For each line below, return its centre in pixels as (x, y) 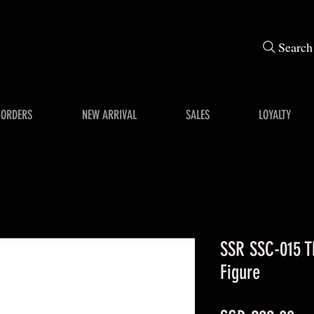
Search (295, 47)
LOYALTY (275, 115)
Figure (240, 272)
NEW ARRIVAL (109, 115)
